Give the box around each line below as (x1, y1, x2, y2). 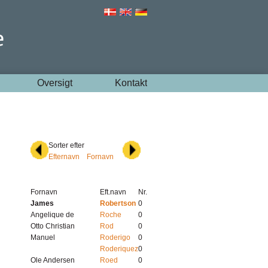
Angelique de (31, 211, 74, 219)
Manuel (31, 233, 55, 242)
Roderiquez (100, 245, 138, 253)
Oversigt (36, 78, 72, 88)
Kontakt (115, 78, 148, 88)
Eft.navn (100, 188, 126, 196)
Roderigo (100, 233, 130, 242)
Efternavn (48, 153, 80, 161)
